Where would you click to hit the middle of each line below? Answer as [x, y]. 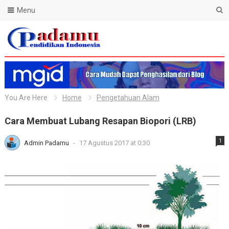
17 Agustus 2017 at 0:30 [114, 143]
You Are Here [26, 98]
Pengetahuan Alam [128, 98]
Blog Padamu [28, 57]
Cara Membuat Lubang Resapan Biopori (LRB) [100, 121]
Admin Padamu [47, 143]
